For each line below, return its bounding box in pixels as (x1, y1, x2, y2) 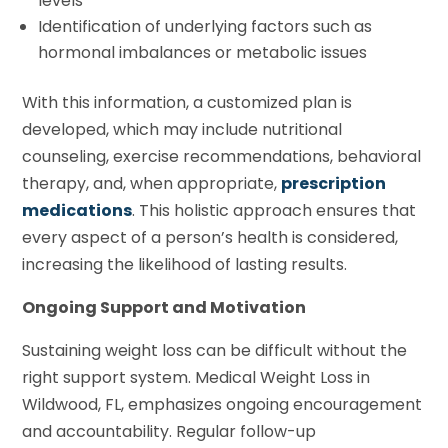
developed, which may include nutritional (22, 118, 343, 142)
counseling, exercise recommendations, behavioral (22, 145, 422, 169)
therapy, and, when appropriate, (22, 172, 282, 196)
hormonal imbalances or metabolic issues (38, 41, 368, 65)
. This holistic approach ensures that (132, 199, 417, 223)
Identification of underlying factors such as (38, 15, 373, 39)
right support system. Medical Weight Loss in (22, 366, 371, 390)
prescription (281, 172, 387, 196)
